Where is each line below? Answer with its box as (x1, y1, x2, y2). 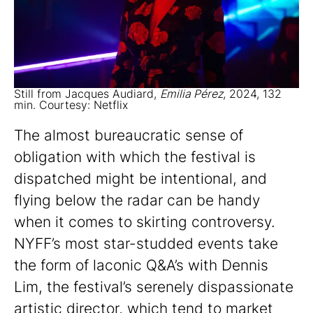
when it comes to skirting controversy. (14, 213, 275, 231)
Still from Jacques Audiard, (14, 87, 160, 101)
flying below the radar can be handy (14, 191, 260, 210)
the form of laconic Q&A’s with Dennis (14, 256, 268, 275)
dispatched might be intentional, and (14, 170, 267, 188)
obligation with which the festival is (14, 148, 256, 166)
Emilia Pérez (160, 87, 223, 101)
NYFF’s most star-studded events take (14, 235, 278, 253)
